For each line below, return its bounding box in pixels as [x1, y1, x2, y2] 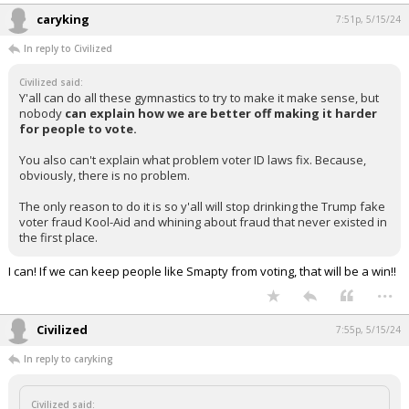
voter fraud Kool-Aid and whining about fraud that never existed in [19, 214, 387, 230]
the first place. [19, 229, 98, 246]
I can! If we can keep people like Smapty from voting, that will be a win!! [8, 263, 396, 279]
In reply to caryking [24, 352, 113, 365]
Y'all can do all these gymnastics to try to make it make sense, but [19, 89, 379, 106]
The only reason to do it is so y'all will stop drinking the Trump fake [19, 198, 385, 215]
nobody [19, 105, 65, 121]
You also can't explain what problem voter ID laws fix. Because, [19, 152, 366, 168]
